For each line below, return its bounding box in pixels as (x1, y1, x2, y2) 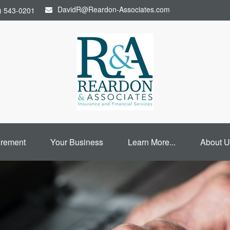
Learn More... (127, 136, 176, 148)
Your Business (50, 136, 103, 148)
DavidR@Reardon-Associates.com (57, 4, 170, 14)
